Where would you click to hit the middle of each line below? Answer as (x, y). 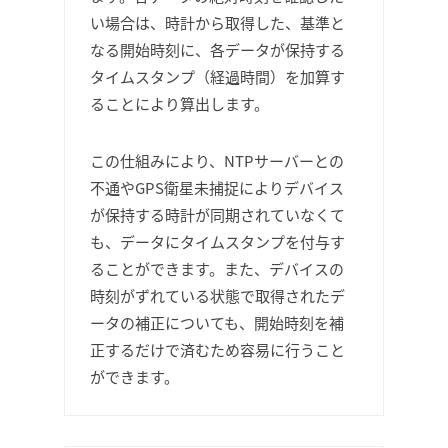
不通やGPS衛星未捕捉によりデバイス (217, 187)
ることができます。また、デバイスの (217, 268)
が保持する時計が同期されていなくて (217, 214)
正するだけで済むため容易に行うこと (217, 349)
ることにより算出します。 (179, 103)
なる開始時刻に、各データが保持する (217, 49)
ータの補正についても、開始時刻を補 (217, 322)
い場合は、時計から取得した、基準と (217, 22)
